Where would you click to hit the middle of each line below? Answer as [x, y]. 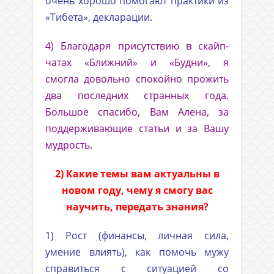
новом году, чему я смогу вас [137, 191]
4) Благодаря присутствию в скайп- [137, 46]
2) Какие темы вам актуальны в [137, 174]
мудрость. [69, 145]
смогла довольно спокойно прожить [137, 79]
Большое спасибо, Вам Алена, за [137, 112]
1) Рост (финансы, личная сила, [137, 236]
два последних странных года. [137, 96]
